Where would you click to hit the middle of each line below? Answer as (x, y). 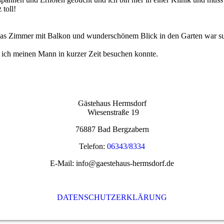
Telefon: (93, 146)
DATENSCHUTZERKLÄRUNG (112, 197)
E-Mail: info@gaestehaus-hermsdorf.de (112, 163)
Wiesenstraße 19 (112, 112)
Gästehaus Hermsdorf (112, 103)
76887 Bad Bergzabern (112, 129)
